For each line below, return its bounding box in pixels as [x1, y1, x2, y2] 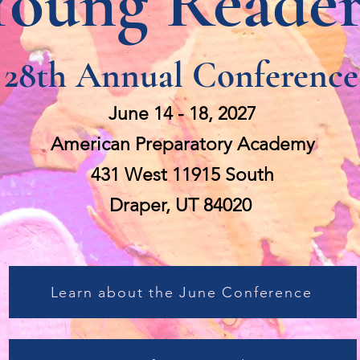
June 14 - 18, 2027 [108, 103, 256, 125]
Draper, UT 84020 [108, 194, 256, 217]
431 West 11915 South [91, 164, 274, 186]
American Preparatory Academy [50, 133, 315, 156]
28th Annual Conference [3, 53, 358, 98]
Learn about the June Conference [50, 283, 313, 301]
